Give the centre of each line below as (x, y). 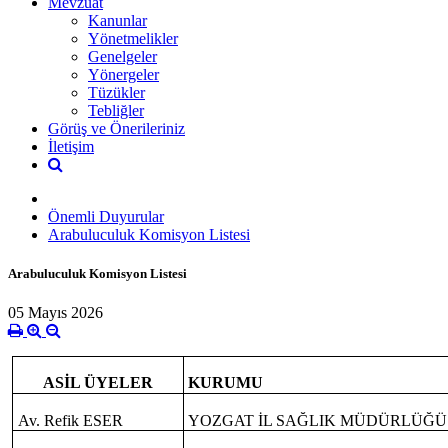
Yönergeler (123, 74)
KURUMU (226, 383)
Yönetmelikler (133, 38)
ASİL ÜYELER (97, 383)
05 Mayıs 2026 (55, 313)
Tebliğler (116, 110)
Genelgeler (122, 56)
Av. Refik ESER (70, 421)
